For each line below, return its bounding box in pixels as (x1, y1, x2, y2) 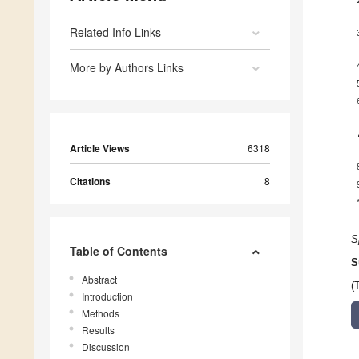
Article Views (70, 141, 130, 156)
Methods (82, 306, 119, 321)
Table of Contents (70, 243, 167, 260)
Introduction (82, 289, 133, 304)
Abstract (82, 272, 117, 287)
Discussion (82, 340, 130, 354)
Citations (70, 174, 111, 189)
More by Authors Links (70, 59, 184, 76)
